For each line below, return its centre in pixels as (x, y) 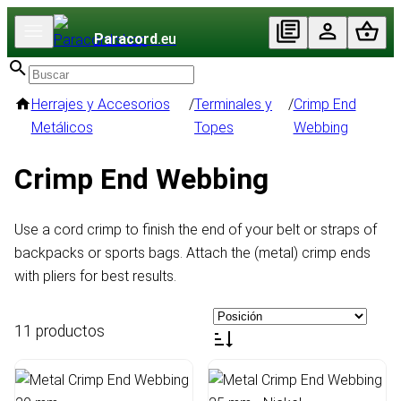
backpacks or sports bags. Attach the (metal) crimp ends (192, 253)
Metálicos (62, 128)
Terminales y (234, 104)
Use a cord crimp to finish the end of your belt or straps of (196, 230)
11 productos (60, 331)
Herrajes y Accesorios (100, 104)
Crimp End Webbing (141, 179)
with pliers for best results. (95, 277)
